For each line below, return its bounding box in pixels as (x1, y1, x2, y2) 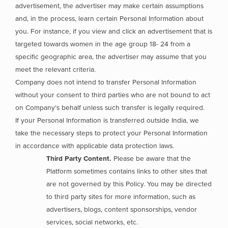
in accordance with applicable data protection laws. (15, 141, 174, 150)
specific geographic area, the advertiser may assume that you (15, 52, 207, 61)
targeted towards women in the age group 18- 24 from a (15, 40, 190, 48)
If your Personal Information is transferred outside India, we (15, 116, 199, 125)
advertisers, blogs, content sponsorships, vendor (46, 205, 197, 214)
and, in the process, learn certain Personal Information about (15, 14, 204, 23)
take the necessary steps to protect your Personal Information (15, 129, 208, 137)
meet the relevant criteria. (15, 65, 98, 74)
